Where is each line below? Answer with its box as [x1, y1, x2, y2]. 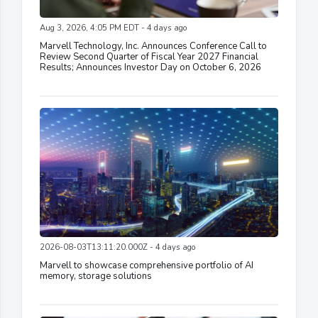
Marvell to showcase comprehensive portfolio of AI [40, 259, 253, 273]
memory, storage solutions [40, 270, 152, 283]
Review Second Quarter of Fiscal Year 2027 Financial [40, 50, 258, 64]
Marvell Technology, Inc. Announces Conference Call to [40, 40, 267, 53]
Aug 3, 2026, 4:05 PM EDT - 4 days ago [40, 23, 187, 34]
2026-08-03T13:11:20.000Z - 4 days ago [40, 242, 195, 253]
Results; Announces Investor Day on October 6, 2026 [40, 61, 261, 75]
